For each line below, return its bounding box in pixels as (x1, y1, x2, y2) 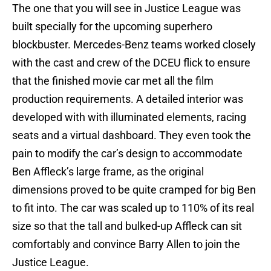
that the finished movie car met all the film (12, 74, 214, 88)
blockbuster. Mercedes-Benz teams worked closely (12, 38, 256, 51)
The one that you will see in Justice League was (12, 2, 241, 15)
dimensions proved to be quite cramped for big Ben (12, 183, 256, 197)
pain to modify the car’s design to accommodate (12, 147, 243, 160)
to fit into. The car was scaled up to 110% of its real (12, 201, 254, 215)
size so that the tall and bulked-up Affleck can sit (12, 220, 242, 233)
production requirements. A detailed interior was (12, 93, 243, 106)
